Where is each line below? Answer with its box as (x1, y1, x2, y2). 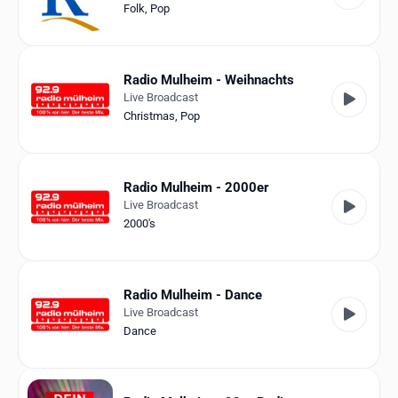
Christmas (123, 109, 175, 123)
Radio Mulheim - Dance (123, 287, 262, 304)
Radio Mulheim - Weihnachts (123, 72, 294, 89)
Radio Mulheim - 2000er (123, 179, 269, 196)
